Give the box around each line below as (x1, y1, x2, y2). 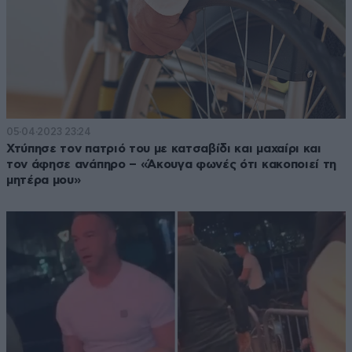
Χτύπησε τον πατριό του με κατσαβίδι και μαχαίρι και (6, 141, 321, 155)
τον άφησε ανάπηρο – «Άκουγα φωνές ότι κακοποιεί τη (6, 157, 336, 170)
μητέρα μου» (6, 173, 81, 186)
